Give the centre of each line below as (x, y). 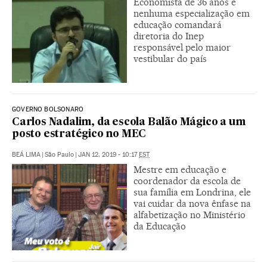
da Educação (160, 226)
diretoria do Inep (169, 36)
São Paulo (59, 154)
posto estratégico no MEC (79, 134)
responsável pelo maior (182, 47)
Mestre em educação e (180, 169)
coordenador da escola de (187, 181)
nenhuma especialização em (192, 13)
